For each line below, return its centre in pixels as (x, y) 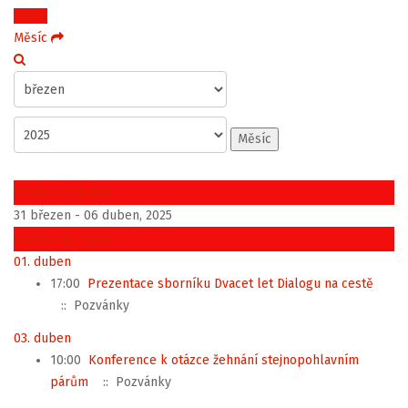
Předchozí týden (62, 192)
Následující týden (65, 239)
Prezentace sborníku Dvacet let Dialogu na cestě (230, 284)
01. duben (42, 262)
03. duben (42, 338)
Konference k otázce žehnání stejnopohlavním (224, 360)
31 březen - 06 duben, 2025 (93, 215)
